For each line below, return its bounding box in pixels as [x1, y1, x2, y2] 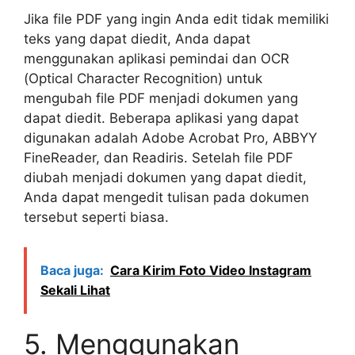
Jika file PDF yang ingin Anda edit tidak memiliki [24, 10, 329, 27]
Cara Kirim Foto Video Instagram [110, 262, 311, 279]
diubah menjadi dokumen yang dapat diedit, [24, 169, 307, 185]
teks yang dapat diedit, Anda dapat [24, 30, 250, 47]
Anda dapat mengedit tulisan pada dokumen [24, 189, 309, 205]
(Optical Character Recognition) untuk [24, 70, 262, 86]
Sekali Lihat [40, 282, 110, 299]
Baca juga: [40, 262, 104, 279]
